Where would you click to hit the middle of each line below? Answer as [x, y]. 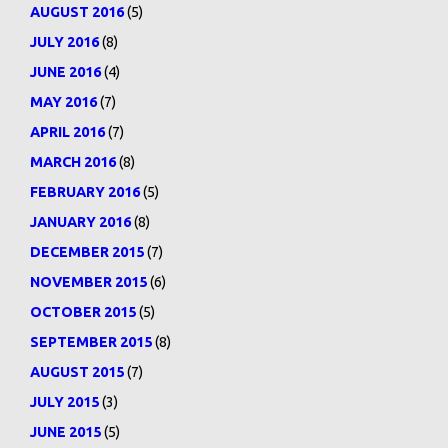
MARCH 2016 [73, 162]
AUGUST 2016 [77, 12]
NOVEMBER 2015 [88, 282]
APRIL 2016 [67, 132]
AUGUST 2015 [77, 372]
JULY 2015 [64, 402]
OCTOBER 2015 [83, 312]
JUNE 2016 [65, 72]
